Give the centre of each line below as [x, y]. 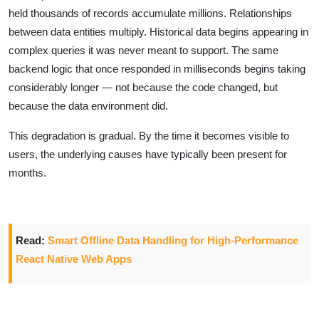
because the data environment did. [88, 105]
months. [27, 172]
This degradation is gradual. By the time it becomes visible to [149, 135]
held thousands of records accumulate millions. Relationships [150, 13]
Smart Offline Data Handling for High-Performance [173, 240]
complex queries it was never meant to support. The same [143, 50]
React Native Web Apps [74, 258]
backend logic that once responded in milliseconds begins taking [157, 68]
